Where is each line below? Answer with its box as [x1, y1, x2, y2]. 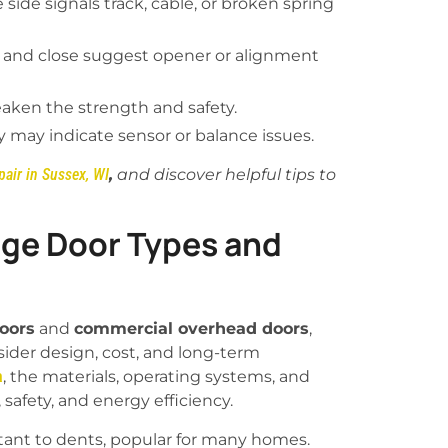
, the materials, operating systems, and [3, 367, 310, 387]
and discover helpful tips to [113, 164, 336, 184]
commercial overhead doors [74, 319, 309, 339]
